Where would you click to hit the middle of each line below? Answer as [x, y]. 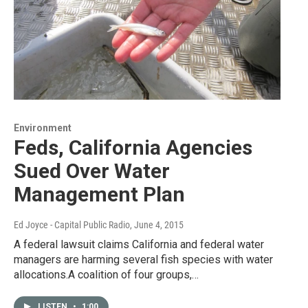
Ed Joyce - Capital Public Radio [72, 224]
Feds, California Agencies [133, 147]
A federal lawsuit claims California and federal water [139, 244]
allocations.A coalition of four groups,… [106, 274]
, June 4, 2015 [157, 224]
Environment [43, 128]
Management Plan [99, 194]
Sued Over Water [92, 170]
